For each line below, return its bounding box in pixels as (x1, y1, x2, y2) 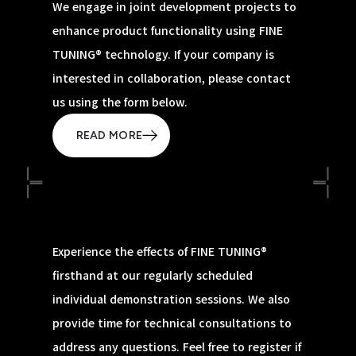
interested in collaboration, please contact (52, 70, 291, 87)
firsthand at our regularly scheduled (52, 267, 253, 284)
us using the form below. (52, 94, 188, 110)
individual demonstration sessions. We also (52, 291, 290, 308)
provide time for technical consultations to (52, 315, 292, 331)
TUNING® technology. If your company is (52, 46, 274, 63)
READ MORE (75, 128, 142, 142)
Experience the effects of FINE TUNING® (52, 243, 267, 260)
